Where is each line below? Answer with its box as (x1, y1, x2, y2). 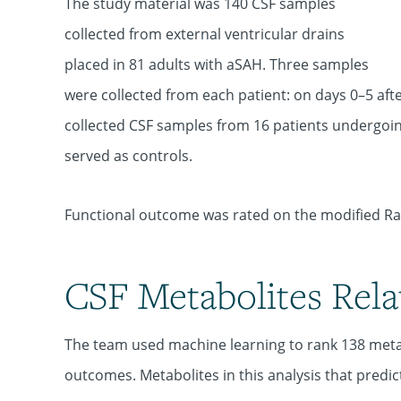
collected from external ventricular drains (64, 24, 345, 44)
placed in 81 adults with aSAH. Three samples (64, 55, 369, 74)
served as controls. (64, 146, 192, 166)
